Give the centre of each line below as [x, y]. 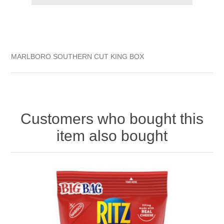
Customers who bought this [112, 118]
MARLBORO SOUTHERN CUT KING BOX [78, 56]
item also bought [112, 135]
